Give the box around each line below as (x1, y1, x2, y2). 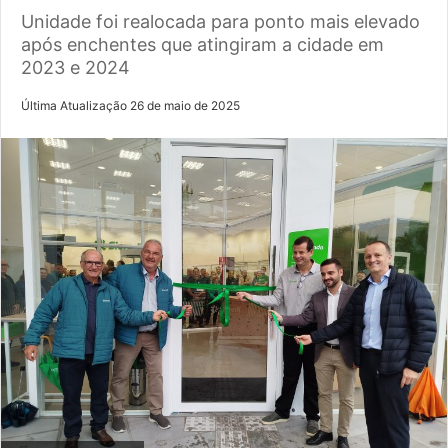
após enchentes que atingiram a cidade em (21, 33, 384, 55)
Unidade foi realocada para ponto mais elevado (21, 10, 420, 32)
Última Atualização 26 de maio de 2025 (21, 97, 240, 113)
